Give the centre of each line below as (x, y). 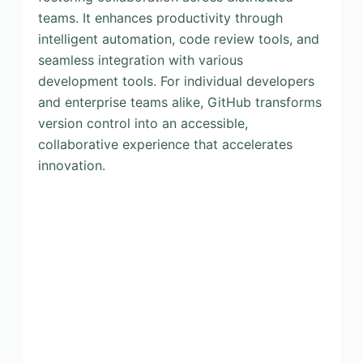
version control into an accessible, (143, 123)
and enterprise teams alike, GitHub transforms (179, 102)
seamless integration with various (140, 60)
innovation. (71, 165)
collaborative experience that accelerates (165, 144)
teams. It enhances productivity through (160, 18)
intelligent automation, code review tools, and (178, 39)
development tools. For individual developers (176, 81)
